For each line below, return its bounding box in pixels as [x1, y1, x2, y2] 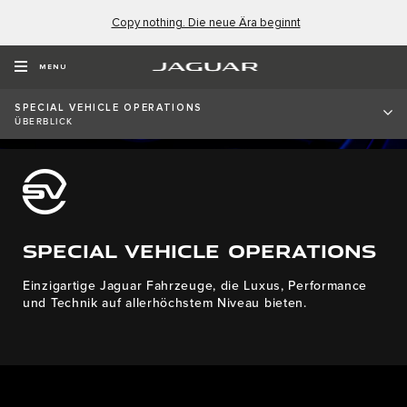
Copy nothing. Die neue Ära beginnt [111, 16, 301, 29]
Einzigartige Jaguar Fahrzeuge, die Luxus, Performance [23, 277, 368, 293]
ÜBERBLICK [15, 116, 74, 127]
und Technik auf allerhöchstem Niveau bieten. [23, 294, 307, 311]
